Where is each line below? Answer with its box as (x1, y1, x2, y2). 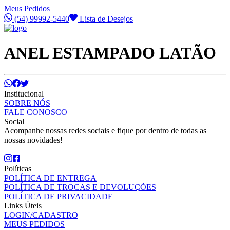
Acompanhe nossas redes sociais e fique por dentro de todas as (4, 126, 206, 135)
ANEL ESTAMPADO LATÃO (4, 44, 216, 63)
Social (4, 117, 24, 126)
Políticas (4, 164, 31, 173)
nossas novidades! (4, 135, 63, 144)
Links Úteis (4, 201, 42, 210)
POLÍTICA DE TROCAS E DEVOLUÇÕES (4, 182, 156, 191)
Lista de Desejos (78, 14, 133, 23)
